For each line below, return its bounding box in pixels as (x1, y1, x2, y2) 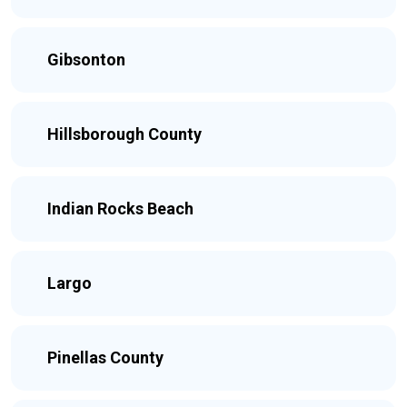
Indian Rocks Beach (47, 199, 194, 218)
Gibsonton (47, 50, 125, 69)
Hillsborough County (47, 124, 202, 144)
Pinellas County (47, 348, 164, 367)
